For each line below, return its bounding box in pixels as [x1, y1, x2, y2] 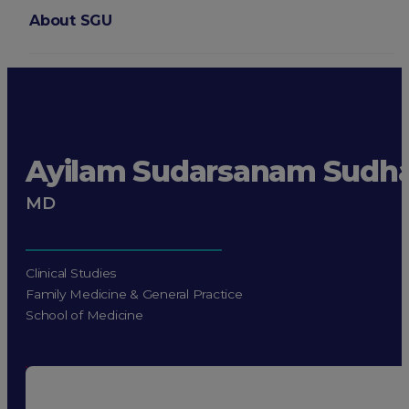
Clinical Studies [26, 266, 117, 281]
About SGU [29, 12, 112, 29]
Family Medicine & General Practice [26, 287, 243, 302]
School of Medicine [26, 308, 143, 323]
